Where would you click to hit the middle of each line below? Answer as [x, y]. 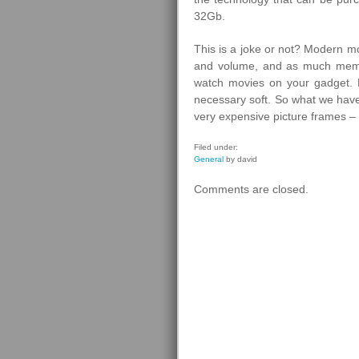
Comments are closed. [251, 189]
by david [240, 159]
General [209, 159]
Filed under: [216, 147]
